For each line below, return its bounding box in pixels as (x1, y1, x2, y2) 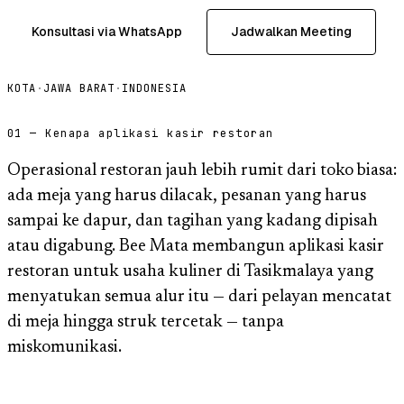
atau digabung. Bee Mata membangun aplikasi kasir (7, 237, 384, 255)
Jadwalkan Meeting (231, 23, 352, 40)
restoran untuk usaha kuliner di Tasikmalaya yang (7, 262, 373, 280)
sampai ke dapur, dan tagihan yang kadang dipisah (7, 212, 378, 230)
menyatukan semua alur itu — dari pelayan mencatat (7, 288, 391, 306)
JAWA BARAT (42, 80, 115, 96)
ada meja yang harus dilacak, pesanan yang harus (7, 187, 366, 205)
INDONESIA (122, 80, 188, 96)
